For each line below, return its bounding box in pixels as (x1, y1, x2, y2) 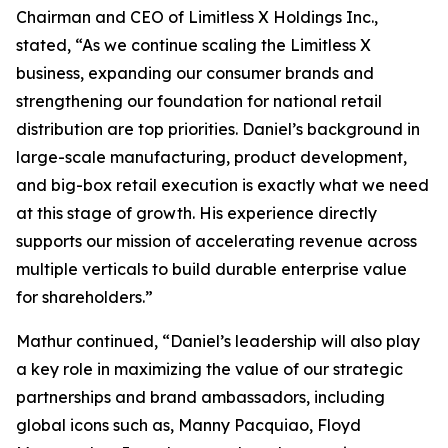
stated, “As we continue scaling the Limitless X (16, 35, 371, 55)
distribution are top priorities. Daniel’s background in (16, 119, 420, 139)
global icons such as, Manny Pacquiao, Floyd (16, 415, 361, 435)
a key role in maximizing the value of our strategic (16, 359, 403, 379)
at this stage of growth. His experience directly (16, 203, 377, 223)
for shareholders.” (16, 287, 153, 307)
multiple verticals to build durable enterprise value (16, 259, 407, 279)
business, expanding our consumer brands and (16, 63, 374, 83)
